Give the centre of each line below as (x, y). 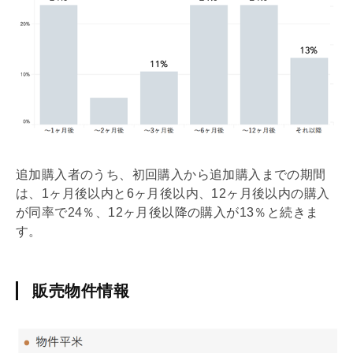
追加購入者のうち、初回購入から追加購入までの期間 (171, 175)
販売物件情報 (81, 291)
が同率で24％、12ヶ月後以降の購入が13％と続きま (167, 213)
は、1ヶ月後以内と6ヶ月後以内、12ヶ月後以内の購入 (173, 194)
